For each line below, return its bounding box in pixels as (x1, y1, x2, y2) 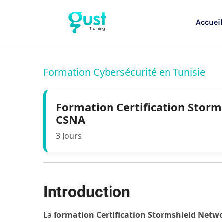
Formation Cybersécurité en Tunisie (43, 65, 206, 79)
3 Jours (56, 130, 82, 141)
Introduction (43, 182, 131, 201)
